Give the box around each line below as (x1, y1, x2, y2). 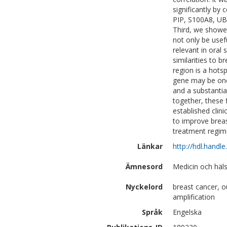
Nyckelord (126, 182, 163, 192)
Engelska (173, 207, 202, 217)
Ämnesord (126, 162, 163, 171)
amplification (173, 192, 215, 202)
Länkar (137, 141, 163, 151)
